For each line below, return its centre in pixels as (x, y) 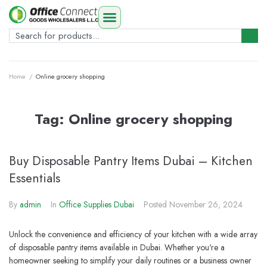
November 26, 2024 (206, 204)
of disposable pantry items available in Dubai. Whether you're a (117, 247)
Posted (156, 204)
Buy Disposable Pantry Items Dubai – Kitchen (131, 161)
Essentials (35, 178)
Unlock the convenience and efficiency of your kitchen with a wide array (133, 234)
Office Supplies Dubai (97, 204)
